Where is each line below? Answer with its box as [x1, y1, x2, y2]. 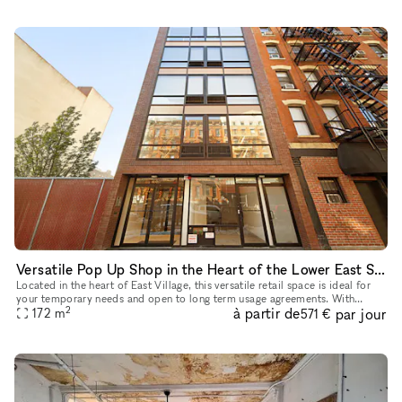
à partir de [232, 304, 301, 323]
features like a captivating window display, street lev [16, 305, 270, 319]
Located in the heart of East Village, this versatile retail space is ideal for [16, 278, 371, 293]
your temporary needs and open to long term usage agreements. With [16, 292, 355, 306]
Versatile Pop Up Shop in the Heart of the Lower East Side [373, 260, 385, 279]
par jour [335, 304, 386, 323]
